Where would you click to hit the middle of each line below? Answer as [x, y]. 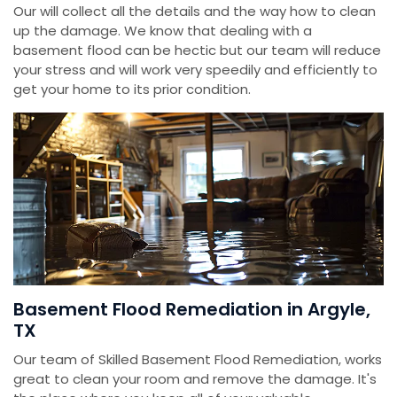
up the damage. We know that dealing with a [163, 31]
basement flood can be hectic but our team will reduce [197, 51]
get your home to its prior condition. [132, 90]
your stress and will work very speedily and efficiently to [195, 70]
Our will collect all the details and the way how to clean [195, 12]
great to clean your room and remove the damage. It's [195, 379]
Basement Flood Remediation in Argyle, [192, 310]
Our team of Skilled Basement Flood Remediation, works [198, 360]
